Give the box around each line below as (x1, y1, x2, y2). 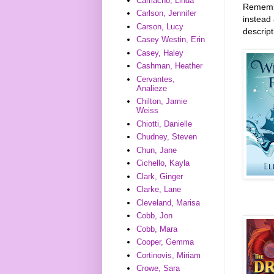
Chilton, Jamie (136, 97, 188, 106)
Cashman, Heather (136, 61, 203, 71)
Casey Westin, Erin (136, 35, 206, 45)
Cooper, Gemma (136, 237, 194, 247)
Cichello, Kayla (136, 158, 190, 168)
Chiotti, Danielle (136, 119, 193, 128)
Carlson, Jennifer (136, 9, 197, 18)
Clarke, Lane (136, 185, 182, 194)
